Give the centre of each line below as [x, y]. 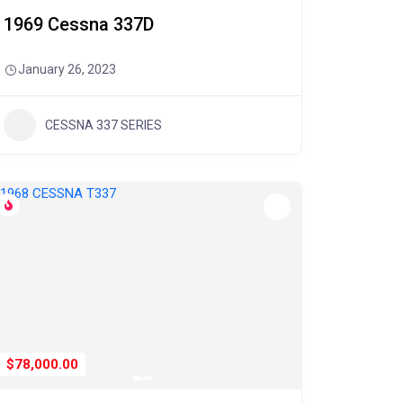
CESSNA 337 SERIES [103, 125]
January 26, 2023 [67, 69]
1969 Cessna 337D [78, 24]
